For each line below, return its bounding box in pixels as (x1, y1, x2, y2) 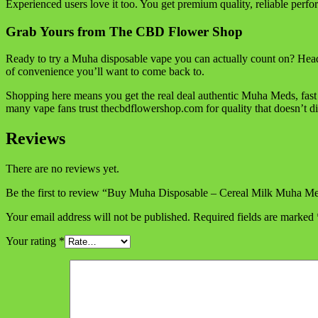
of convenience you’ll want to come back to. (6, 65, 204, 78)
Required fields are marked (193, 211, 317, 224)
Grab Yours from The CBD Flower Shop (6, 23, 243, 39)
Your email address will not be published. (6, 211, 190, 224)
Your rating (6, 235, 59, 248)
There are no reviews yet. (6, 163, 119, 175)
